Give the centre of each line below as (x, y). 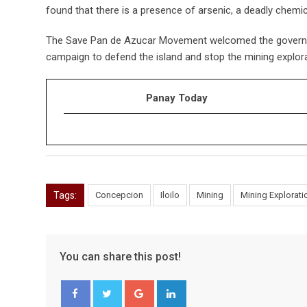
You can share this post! (120, 256)
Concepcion (119, 195)
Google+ (171, 287)
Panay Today (177, 98)
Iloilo (170, 195)
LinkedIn (202, 287)
